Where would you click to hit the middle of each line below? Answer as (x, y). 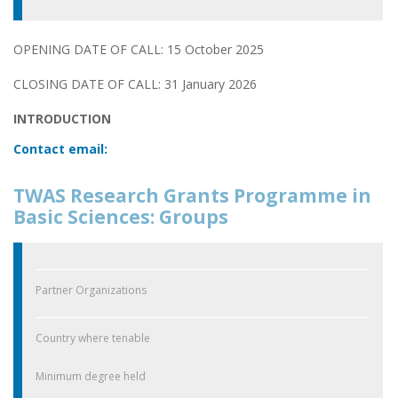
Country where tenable (93, 338)
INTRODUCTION (62, 118)
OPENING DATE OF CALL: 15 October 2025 (139, 49)
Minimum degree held (91, 377)
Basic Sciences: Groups (121, 216)
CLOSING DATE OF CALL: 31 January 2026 (135, 84)
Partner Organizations (91, 291)
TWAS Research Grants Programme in (192, 195)
